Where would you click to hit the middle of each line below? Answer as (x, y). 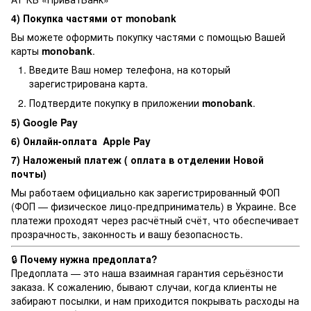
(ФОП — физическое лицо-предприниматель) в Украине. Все (154, 207)
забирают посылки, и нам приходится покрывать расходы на (155, 301)
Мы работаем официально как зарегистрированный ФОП (145, 193)
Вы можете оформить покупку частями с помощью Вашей (148, 36)
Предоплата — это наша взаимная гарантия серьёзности (147, 273)
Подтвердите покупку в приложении (116, 103)
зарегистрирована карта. (89, 83)
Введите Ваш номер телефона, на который (130, 69)
